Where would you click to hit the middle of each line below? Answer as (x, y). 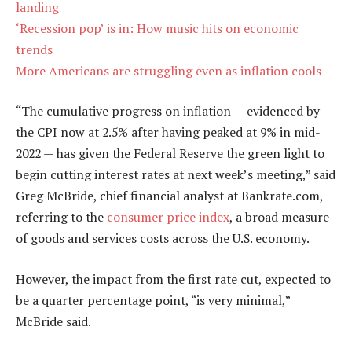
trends (34, 49)
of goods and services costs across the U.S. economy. (163, 238)
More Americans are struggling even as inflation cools (169, 70)
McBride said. (53, 321)
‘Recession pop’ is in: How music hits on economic (157, 28)
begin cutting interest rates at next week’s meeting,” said (176, 175)
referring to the (61, 217)
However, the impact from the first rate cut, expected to (173, 279)
